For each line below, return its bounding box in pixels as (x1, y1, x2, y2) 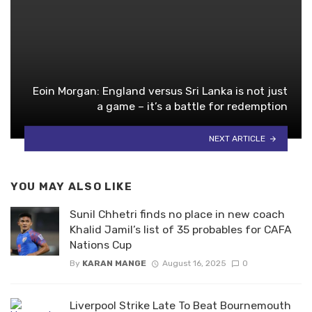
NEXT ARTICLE (209, 133, 266, 143)
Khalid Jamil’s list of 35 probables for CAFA (70, 223, 292, 237)
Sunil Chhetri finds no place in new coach (70, 208, 285, 221)
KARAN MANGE (82, 258, 146, 269)
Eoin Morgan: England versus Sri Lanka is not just (33, 84, 288, 98)
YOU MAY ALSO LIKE (10, 180, 132, 194)
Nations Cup (70, 238, 132, 252)
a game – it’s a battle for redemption (97, 100, 288, 114)
